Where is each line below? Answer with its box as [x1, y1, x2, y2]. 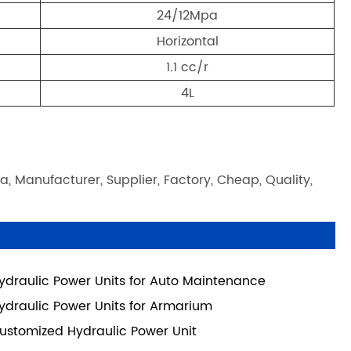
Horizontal [156, 31, 219, 52]
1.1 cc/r [166, 57, 209, 78]
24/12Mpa [157, 5, 219, 27]
